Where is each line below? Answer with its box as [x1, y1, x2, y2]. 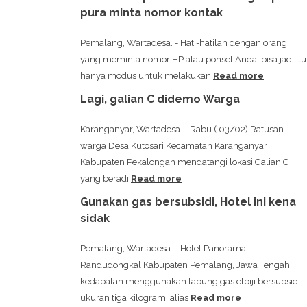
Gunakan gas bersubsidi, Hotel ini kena [80, 195, 296, 209]
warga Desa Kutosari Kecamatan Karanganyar [80, 140, 267, 151]
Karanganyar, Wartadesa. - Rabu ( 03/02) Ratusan [80, 124, 284, 135]
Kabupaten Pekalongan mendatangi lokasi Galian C [80, 157, 288, 168]
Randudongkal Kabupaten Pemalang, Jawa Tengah [80, 260, 290, 271]
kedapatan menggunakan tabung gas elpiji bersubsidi [80, 276, 300, 287]
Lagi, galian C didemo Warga [80, 93, 240, 106]
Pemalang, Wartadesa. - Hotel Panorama [80, 243, 246, 254]
